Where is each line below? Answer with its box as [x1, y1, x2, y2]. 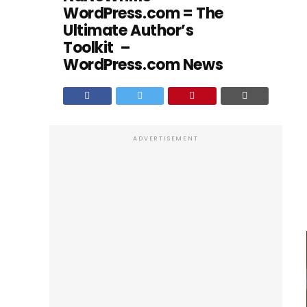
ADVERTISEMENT [133, 134, 199, 143]
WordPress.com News [63, 54, 223, 75]
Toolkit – [63, 37, 131, 58]
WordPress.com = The [63, 3, 223, 24]
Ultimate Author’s [63, 20, 194, 41]
